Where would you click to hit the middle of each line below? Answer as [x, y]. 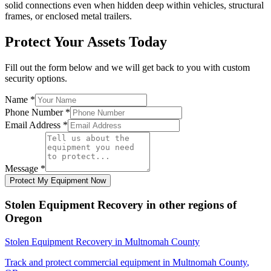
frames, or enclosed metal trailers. [68, 16]
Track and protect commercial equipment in [89, 262]
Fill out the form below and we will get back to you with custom [127, 68]
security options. [36, 79]
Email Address [34, 125]
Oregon [24, 218]
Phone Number [35, 113]
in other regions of [190, 204]
